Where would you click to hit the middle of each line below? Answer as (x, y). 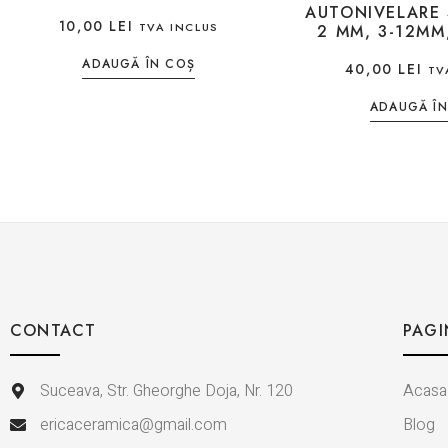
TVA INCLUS (178, 26)
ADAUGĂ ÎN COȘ (139, 63)
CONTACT (53, 330)
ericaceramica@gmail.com (133, 424)
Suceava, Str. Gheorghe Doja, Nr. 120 (166, 390)
